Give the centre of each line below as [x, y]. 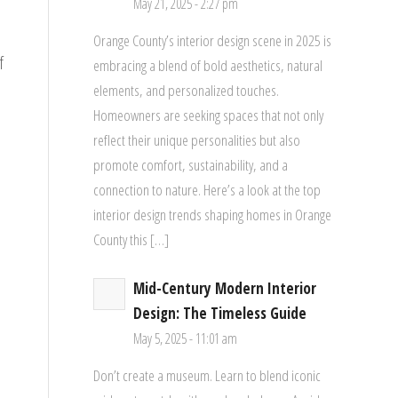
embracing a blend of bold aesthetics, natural [208, 66]
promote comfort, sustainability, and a [191, 165]
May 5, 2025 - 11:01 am [186, 338]
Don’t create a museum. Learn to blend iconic [207, 376]
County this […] [131, 240]
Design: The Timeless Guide [220, 313]
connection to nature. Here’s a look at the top [207, 190]
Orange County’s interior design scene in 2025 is [213, 41]
